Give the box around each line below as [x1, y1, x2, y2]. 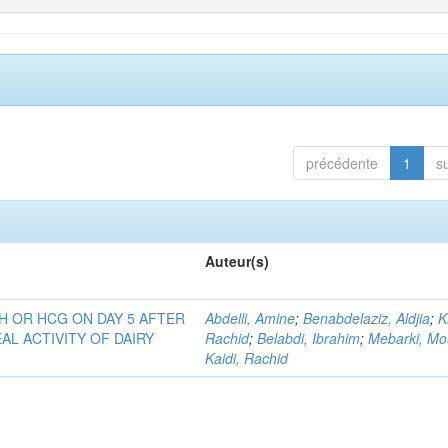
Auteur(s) [205, 251, 270, 271]
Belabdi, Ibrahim [257, 328, 361, 348]
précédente [305, 153, 378, 173]
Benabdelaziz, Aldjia [303, 308, 431, 328]
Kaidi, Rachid [205, 348, 289, 368]
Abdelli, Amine [205, 308, 296, 328]
